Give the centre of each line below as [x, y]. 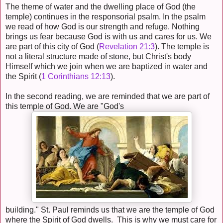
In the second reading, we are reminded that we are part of [108, 97]
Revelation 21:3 [127, 47]
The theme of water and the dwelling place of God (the [101, 7]
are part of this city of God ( [52, 47]
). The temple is [182, 47]
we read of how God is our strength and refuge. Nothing [103, 27]
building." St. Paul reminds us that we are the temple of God [110, 210]
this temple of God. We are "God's [65, 107]
